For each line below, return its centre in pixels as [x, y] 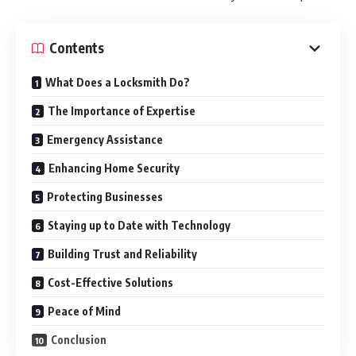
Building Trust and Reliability [122, 253]
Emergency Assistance [105, 139]
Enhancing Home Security [114, 168]
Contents [77, 48]
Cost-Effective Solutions [110, 282]
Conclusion [79, 339]
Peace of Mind [84, 311]
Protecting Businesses [105, 196]
